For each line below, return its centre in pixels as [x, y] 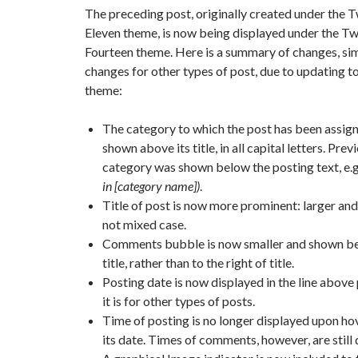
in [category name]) [151, 186]
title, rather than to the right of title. [198, 263]
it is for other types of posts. [179, 301]
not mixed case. [144, 224]
